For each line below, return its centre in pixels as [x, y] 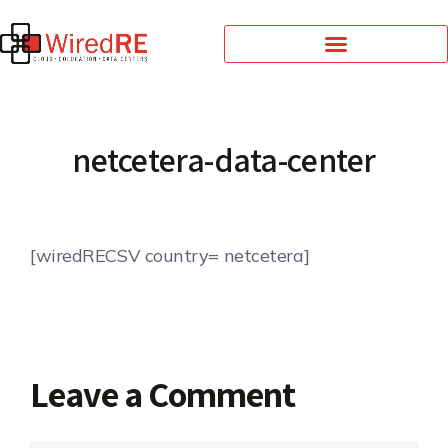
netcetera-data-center [224, 159]
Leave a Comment [162, 393]
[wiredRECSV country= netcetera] [170, 255]
